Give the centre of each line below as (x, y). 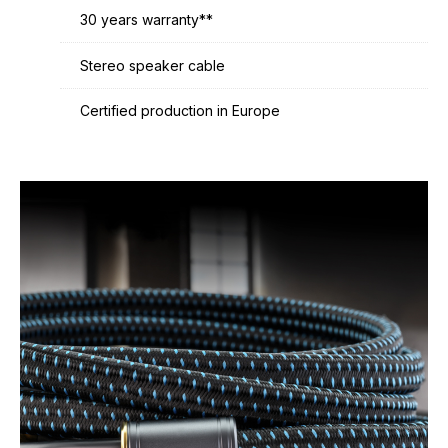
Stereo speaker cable (152, 65)
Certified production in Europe (180, 111)
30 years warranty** (146, 19)
